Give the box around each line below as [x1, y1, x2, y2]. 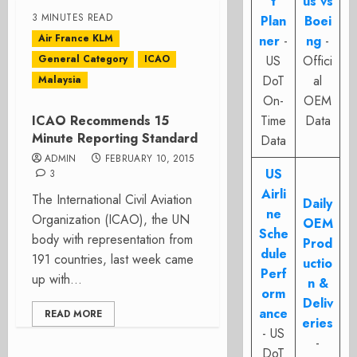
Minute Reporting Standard [32, 129, 198, 147]
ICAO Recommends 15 [32, 112, 169, 130]
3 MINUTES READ [32, 10, 113, 25]
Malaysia [38, 73, 81, 87]
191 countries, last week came [32, 250, 194, 269]
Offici [303, 52, 333, 70]
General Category [38, 52, 127, 66]
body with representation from [32, 230, 193, 249]
